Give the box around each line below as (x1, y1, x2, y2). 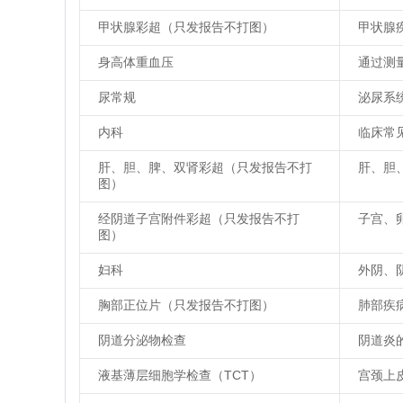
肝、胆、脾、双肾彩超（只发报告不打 (98, 160, 312, 175)
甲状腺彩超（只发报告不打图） (98, 20, 274, 34)
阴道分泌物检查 (98, 333, 186, 347)
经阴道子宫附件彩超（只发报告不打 (98, 211, 300, 226)
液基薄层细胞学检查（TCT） (98, 368, 262, 382)
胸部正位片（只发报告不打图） (98, 298, 274, 312)
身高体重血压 (98, 55, 174, 69)
